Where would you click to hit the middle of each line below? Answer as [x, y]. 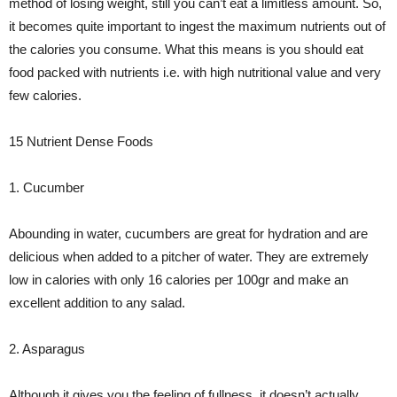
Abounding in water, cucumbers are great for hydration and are [188, 234]
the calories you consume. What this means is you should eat [186, 49]
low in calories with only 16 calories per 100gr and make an [179, 280]
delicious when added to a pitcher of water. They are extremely [189, 257]
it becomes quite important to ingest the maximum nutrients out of [197, 26]
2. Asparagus [47, 349]
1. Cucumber [47, 187]
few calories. [45, 95]
